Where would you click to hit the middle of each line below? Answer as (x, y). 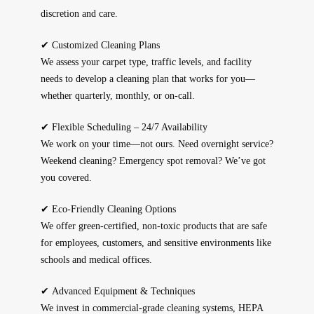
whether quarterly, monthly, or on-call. (117, 96)
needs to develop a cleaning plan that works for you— (148, 79)
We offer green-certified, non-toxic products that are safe (153, 226)
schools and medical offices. (96, 260)
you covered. (66, 178)
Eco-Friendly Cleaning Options (114, 210)
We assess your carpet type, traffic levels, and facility (146, 62)
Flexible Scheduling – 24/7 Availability (129, 128)
